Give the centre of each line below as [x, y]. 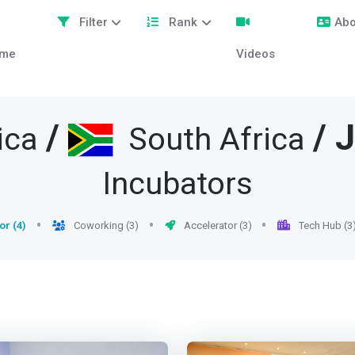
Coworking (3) [105, 226]
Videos [256, 54]
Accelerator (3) [216, 226]
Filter [92, 22]
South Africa [216, 141]
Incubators [177, 185]
